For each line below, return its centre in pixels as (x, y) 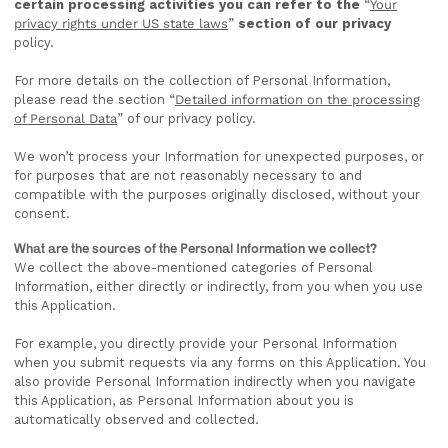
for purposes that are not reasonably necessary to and (188, 175)
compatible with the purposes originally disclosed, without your (217, 194)
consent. (42, 213)
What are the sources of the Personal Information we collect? (195, 248)
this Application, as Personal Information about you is (184, 400)
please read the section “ (94, 99)
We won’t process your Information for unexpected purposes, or (219, 156)
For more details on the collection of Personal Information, (202, 80)
